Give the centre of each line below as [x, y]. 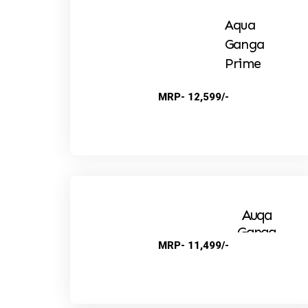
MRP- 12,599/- [194, 97]
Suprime [256, 249]
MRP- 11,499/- [194, 245]
